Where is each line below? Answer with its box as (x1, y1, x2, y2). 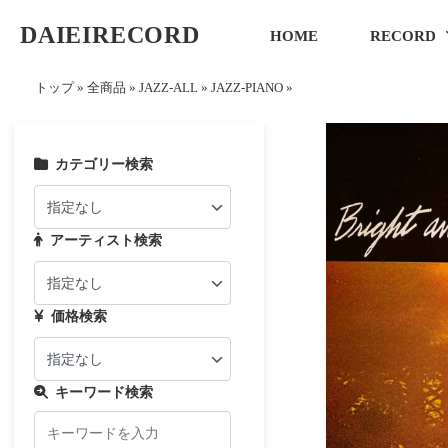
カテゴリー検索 (55, 156, 154, 172)
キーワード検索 (55, 384, 154, 400)
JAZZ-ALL (139, 81, 198, 95)
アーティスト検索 (50, 232, 163, 248)
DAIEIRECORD (19, 22, 200, 48)
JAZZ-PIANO (211, 81, 283, 95)
